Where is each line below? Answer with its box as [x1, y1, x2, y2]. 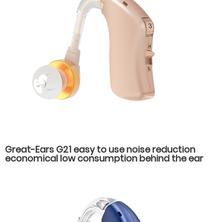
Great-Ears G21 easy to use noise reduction [5, 143, 195, 156]
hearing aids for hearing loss [5, 161, 130, 174]
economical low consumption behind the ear [5, 152, 203, 165]
